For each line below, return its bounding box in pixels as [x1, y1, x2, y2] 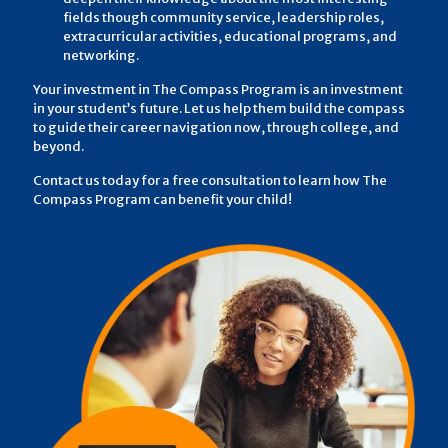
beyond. [33, 137, 84, 155]
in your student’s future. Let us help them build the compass [33, 99, 405, 117]
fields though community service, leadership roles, [63, 8, 384, 26]
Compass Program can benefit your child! [33, 190, 292, 208]
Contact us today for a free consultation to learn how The [33, 171, 387, 189]
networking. [63, 46, 139, 64]
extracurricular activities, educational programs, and [63, 27, 397, 45]
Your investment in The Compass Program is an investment [33, 80, 403, 98]
